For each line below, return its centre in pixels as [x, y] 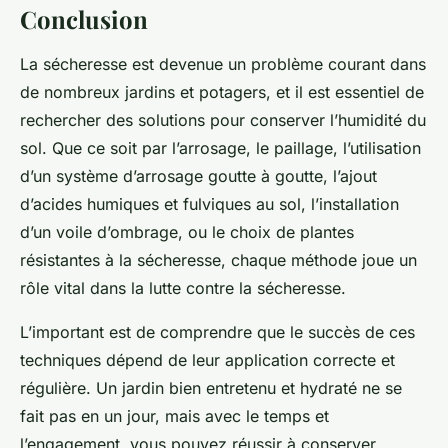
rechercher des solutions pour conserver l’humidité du [223, 120]
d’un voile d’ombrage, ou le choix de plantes [187, 232]
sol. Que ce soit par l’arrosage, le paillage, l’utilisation [220, 148]
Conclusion [84, 19]
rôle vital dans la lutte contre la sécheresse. [183, 288]
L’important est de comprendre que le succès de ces [217, 332]
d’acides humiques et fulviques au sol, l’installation [209, 204]
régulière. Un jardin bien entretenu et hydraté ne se [211, 388]
